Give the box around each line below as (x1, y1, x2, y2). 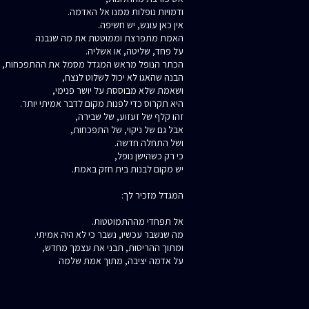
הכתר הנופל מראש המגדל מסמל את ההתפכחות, (2, 57, 184, 70)
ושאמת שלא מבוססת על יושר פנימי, (52, 83, 184, 97)
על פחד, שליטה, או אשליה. (86, 44, 184, 57)
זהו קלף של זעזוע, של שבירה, (75, 110, 184, 123)
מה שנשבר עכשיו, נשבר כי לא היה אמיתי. (34, 228, 184, 241)
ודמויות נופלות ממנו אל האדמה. (68, 5, 184, 18)
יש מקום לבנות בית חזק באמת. (72, 162, 184, 175)
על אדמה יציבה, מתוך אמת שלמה (59, 254, 184, 267)
